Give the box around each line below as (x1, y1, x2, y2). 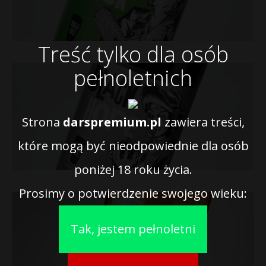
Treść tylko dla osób (37, 40, 229, 69)
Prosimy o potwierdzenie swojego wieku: (19, 185, 247, 201)
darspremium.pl (62, 114, 161, 130)
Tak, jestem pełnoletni (71, 221, 195, 237)
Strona (21, 114, 63, 130)
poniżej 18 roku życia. (74, 161, 192, 178)
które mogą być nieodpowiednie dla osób (17, 138, 249, 154)
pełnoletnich (74, 64, 192, 93)
